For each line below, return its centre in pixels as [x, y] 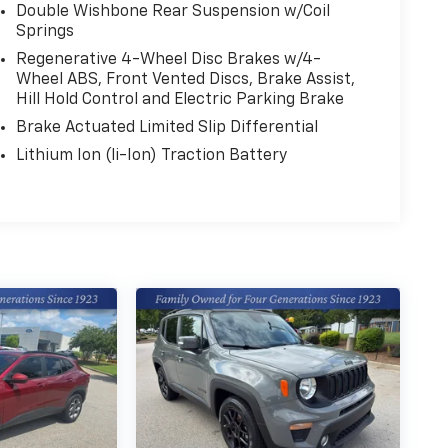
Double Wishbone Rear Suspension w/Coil [172, 11]
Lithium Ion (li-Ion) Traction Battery [151, 155]
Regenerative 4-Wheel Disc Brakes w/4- [168, 59]
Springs [44, 31]
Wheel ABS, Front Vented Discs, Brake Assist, [185, 79]
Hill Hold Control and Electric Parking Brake [179, 99]
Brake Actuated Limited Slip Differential [166, 127]
